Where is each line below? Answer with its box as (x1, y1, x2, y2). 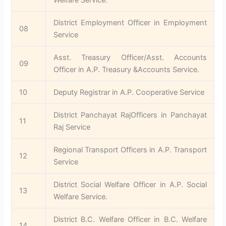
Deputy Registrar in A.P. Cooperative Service (53, 87, 205, 97)
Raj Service (53, 122, 91, 132)
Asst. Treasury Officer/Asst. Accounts (53, 52, 207, 62)
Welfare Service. (53, 192, 108, 201)
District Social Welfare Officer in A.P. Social (53, 180, 207, 189)
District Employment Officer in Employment (53, 18, 207, 27)
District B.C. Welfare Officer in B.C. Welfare (53, 214, 207, 224)
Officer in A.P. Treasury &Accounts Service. (53, 65, 200, 74)
